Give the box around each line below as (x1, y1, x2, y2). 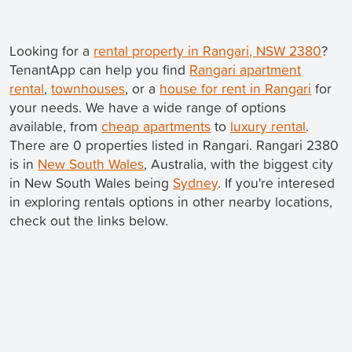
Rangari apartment (189, 60, 302, 80)
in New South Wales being (9, 173, 174, 193)
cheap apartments (101, 116, 211, 137)
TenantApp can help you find (9, 60, 190, 80)
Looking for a (9, 41, 94, 61)
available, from (9, 116, 102, 137)
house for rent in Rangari (159, 79, 312, 99)
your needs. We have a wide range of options (9, 97, 287, 118)
